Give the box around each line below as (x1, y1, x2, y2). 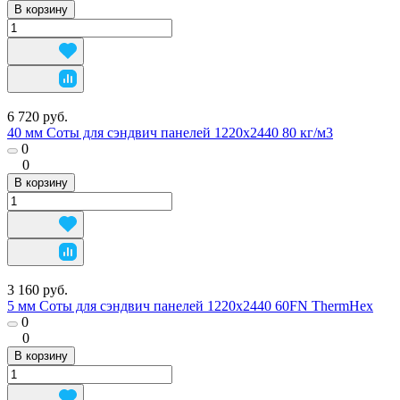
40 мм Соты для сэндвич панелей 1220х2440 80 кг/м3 (7, 124, 333, 140)
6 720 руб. (7, 108, 68, 124)
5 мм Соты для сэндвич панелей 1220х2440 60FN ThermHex (7, 297, 373, 313)
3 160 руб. (7, 281, 68, 297)
